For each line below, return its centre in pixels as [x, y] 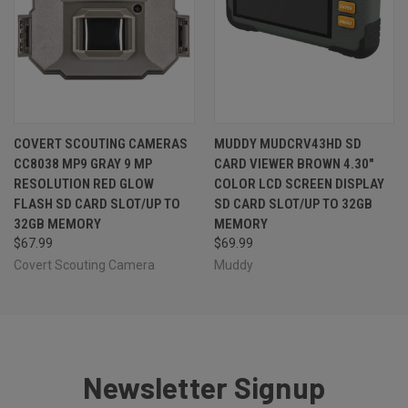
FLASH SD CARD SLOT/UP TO [97, 204]
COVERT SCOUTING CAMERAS [101, 143]
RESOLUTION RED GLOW [84, 184]
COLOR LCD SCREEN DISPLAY [299, 184]
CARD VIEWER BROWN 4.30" [293, 163]
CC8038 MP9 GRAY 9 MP [83, 163]
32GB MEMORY [57, 224]
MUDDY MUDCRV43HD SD [287, 143]
